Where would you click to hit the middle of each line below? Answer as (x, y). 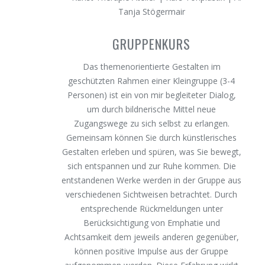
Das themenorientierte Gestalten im (151, 67)
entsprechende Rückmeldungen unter (151, 209)
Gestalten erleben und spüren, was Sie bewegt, (151, 152)
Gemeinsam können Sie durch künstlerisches (152, 138)
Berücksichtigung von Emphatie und (151, 223)
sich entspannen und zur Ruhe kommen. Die (151, 166)
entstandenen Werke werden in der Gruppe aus (152, 180)
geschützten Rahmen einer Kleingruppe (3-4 (152, 81)
